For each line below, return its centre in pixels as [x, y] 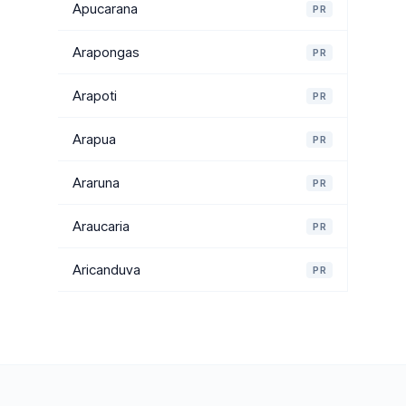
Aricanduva [106, 270]
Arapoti [95, 96]
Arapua [94, 139]
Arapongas [106, 52]
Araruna [96, 183]
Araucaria [101, 226]
